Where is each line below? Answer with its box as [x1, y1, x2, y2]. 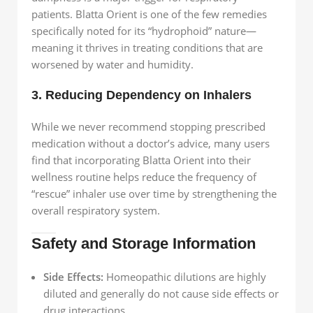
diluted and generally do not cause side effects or [43, 286, 279, 300]
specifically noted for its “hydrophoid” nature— [31, 23, 256, 38]
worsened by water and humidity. [31, 57, 194, 71]
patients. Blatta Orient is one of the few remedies [31, 6, 267, 21]
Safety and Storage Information [31, 234, 256, 252]
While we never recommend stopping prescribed [31, 119, 265, 133]
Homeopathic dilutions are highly [103, 269, 266, 284]
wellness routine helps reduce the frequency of [31, 169, 256, 184]
